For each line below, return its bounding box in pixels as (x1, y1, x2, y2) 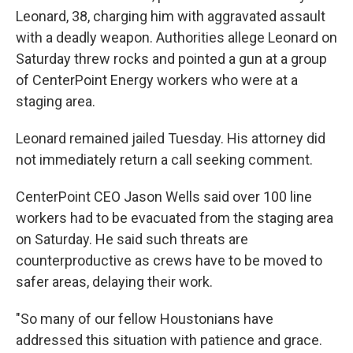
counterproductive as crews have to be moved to (16, 252, 322, 269)
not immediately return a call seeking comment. (16, 151, 313, 168)
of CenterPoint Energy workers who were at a (16, 72, 298, 88)
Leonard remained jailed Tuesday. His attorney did (16, 130, 325, 147)
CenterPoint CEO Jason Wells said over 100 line (16, 188, 312, 205)
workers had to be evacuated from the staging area (16, 210, 333, 226)
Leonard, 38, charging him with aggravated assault (16, 8, 325, 24)
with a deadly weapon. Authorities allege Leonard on (16, 29, 337, 46)
